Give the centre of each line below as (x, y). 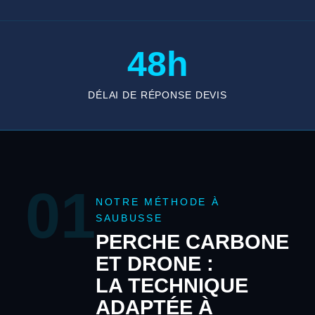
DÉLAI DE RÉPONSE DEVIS (157, 95)
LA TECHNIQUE (172, 286)
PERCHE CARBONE (192, 242)
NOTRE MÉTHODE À (157, 202)
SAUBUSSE (129, 219)
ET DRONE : (154, 264)
